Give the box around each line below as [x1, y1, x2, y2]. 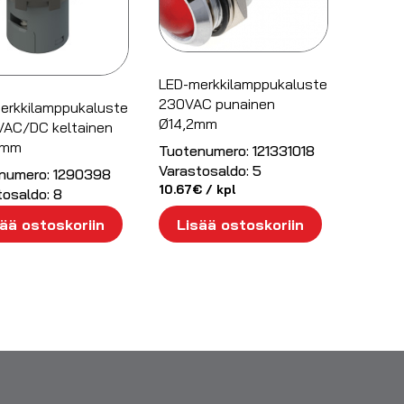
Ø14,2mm [158, 114, 217, 133]
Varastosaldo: [158, 161, 249, 179]
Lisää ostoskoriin [176, 215, 304, 234]
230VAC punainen [158, 94, 275, 113]
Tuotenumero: [158, 141, 249, 160]
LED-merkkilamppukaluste [158, 74, 327, 93]
